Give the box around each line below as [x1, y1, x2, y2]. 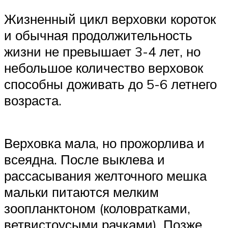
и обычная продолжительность [4, 27, 192, 44]
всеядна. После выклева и [4, 151, 165, 167]
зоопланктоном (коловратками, [4, 199, 190, 216]
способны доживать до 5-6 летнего [4, 76, 217, 93]
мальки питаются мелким [4, 183, 159, 200]
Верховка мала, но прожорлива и [4, 134, 205, 151]
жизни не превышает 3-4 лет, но [4, 43, 201, 60]
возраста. [4, 92, 62, 109]
